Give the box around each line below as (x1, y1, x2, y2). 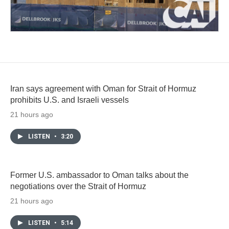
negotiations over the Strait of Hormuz (10, 181, 146, 191)
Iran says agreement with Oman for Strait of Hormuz (10, 84, 196, 93)
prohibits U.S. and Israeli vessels (10, 95, 129, 104)
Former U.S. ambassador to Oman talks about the (10, 170, 189, 179)
